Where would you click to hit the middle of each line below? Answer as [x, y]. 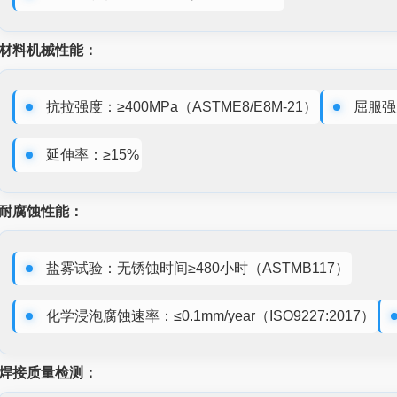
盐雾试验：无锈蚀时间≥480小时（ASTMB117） [198, 268]
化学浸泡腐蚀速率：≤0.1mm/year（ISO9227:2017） [211, 315]
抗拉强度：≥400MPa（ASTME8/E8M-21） [182, 106]
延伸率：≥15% [93, 154]
